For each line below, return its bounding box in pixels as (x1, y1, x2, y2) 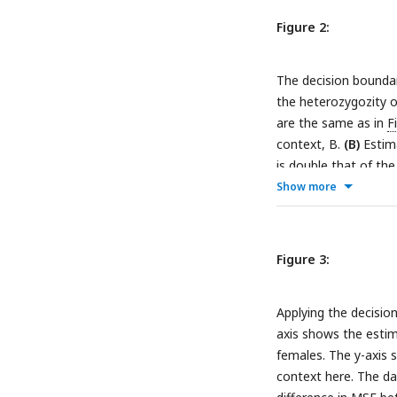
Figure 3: (276, 251, 330, 269)
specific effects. (276, 31, 366, 49)
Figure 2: (276, 19, 330, 36)
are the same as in (276, 114, 387, 132)
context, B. (276, 136, 344, 153)
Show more (276, 179, 337, 195)
